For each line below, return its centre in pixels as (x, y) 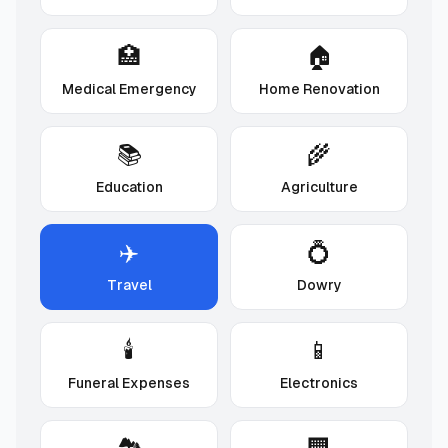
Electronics (319, 383)
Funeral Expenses (129, 383)
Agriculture (319, 187)
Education (129, 187)
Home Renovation (319, 89)
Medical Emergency (129, 89)
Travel (129, 285)
